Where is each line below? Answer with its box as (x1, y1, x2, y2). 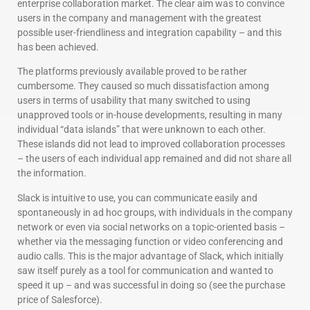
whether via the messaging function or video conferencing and (17, 235, 283, 247)
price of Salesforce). (17, 293, 102, 305)
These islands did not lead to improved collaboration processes (17, 138, 285, 150)
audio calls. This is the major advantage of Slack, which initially (17, 250, 284, 262)
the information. (17, 167, 86, 179)
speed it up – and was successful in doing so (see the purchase (17, 279, 285, 291)
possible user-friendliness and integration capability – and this (17, 26, 282, 38)
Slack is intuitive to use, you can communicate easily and (17, 192, 257, 203)
